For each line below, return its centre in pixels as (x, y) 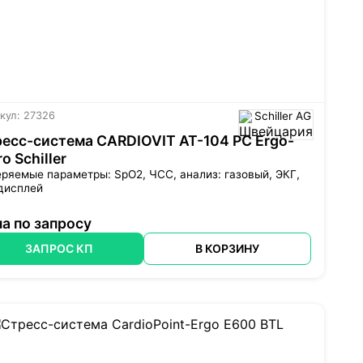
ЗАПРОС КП (60, 249)
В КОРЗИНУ (227, 249)
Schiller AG (282, 116)
